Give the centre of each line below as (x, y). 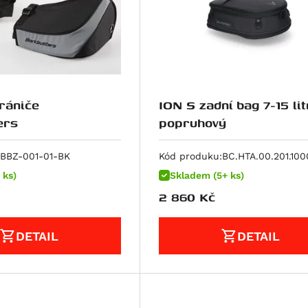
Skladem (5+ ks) (207, 176)
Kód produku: (190, 156)
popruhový (192, 123)
